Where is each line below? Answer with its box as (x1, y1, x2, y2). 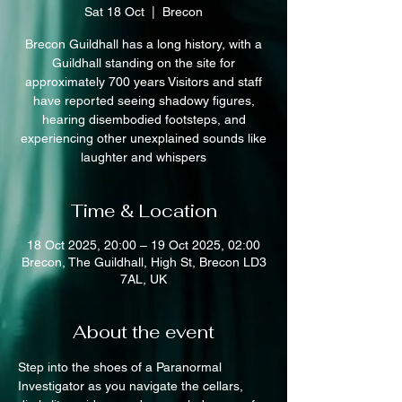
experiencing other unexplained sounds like (21, 131, 267, 145)
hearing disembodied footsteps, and (41, 112, 246, 127)
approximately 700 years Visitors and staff (25, 74, 262, 89)
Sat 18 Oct (84, 4, 144, 19)
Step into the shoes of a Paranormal (18, 360, 225, 374)
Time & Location (70, 199, 217, 223)
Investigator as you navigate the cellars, (18, 379, 247, 393)
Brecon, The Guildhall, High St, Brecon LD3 (21, 255, 267, 269)
